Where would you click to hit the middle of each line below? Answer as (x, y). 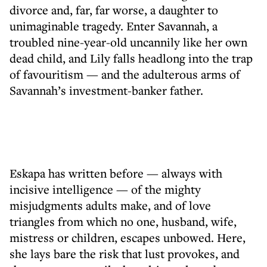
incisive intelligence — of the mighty (105, 189)
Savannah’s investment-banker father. (106, 90)
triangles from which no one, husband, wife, (123, 221)
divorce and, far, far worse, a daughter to (114, 10)
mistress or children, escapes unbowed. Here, (128, 237)
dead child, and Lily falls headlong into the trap (131, 58)
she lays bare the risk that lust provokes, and (125, 254)
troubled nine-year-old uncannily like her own (128, 42)
